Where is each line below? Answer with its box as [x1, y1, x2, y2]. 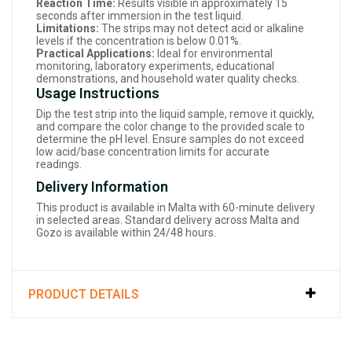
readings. [36, 158, 82, 171]
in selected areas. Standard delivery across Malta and [36, 214, 299, 227]
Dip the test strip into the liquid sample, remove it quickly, [36, 108, 314, 121]
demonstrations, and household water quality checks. [36, 72, 299, 86]
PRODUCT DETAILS [28, 287, 139, 302]
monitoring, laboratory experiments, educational [36, 60, 274, 73]
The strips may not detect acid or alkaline [99, 22, 304, 35]
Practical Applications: [36, 47, 155, 60]
